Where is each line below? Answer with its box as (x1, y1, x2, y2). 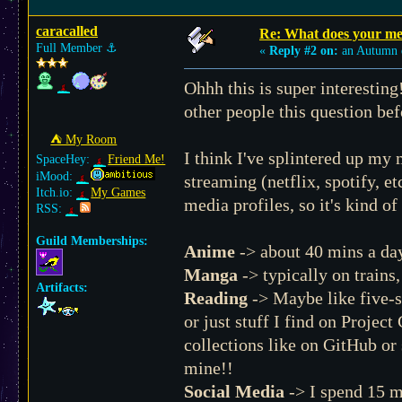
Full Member (36, 41, 106, 55)
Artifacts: (36, 281, 88, 294)
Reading (184, 288, 248, 308)
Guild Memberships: (36, 234, 148, 248)
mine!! (184, 358, 233, 378)
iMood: (36, 170, 76, 183)
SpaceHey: (36, 153, 93, 166)
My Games (91, 186, 146, 199)
